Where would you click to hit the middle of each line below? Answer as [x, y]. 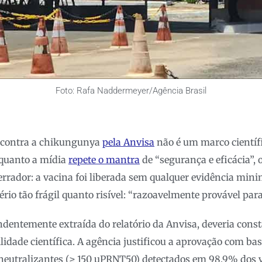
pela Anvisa [128, 142]
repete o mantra [104, 160]
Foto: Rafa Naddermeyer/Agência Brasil [131, 91]
